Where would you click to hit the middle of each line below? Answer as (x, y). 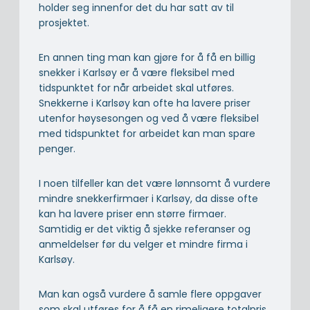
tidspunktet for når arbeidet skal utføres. (136, 88)
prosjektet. (64, 22)
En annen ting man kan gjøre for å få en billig (147, 57)
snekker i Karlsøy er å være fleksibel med (137, 72)
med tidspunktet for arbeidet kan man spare (147, 133)
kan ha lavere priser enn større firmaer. (133, 213)
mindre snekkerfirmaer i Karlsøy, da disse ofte (148, 198)
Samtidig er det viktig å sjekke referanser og (145, 229)
